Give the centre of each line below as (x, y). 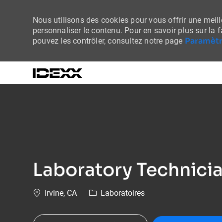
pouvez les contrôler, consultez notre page (109, 41)
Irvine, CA (60, 193)
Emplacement (56, 193)
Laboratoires (122, 193)
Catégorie (105, 193)
